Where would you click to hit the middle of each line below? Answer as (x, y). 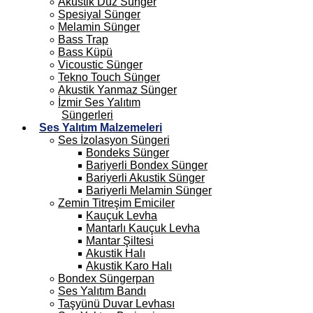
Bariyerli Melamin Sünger (149, 190)
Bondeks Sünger (128, 153)
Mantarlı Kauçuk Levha (143, 228)
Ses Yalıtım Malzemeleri (101, 128)
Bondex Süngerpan (106, 278)
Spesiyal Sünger (99, 14)
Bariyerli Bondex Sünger (147, 165)
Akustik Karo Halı (129, 266)
